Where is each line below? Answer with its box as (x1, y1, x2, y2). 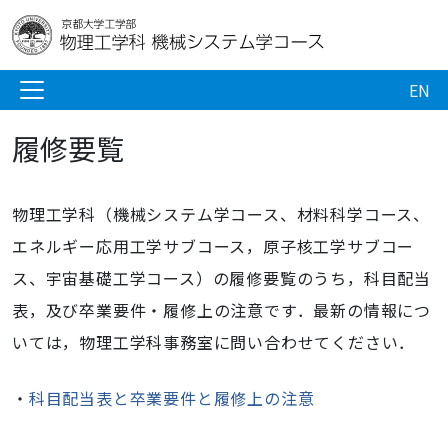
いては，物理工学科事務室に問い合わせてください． (12, 330, 416, 354)
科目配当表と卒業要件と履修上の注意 (28, 386, 315, 410)
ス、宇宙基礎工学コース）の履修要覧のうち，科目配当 (12, 266, 431, 290)
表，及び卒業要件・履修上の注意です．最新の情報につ (12, 298, 432, 322)
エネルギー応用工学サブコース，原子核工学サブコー (12, 234, 415, 258)
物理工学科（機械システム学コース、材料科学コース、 (12, 202, 430, 226)
